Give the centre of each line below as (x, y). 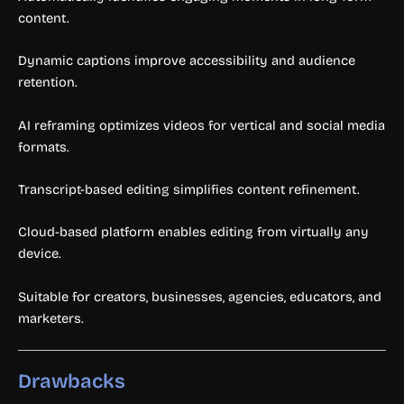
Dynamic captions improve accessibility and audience (187, 61)
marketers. (51, 318)
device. (40, 254)
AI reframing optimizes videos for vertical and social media (202, 125)
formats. (44, 147)
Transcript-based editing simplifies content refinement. (189, 189)
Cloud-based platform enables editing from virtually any (193, 232)
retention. (48, 83)
